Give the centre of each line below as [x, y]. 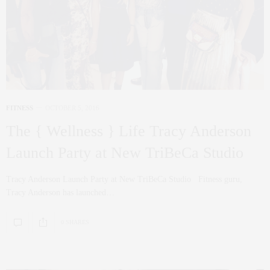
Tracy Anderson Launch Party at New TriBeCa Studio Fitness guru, [124, 179]
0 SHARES [75, 222]
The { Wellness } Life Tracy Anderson [129, 131]
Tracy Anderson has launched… [60, 192]
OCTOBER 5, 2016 [72, 108]
